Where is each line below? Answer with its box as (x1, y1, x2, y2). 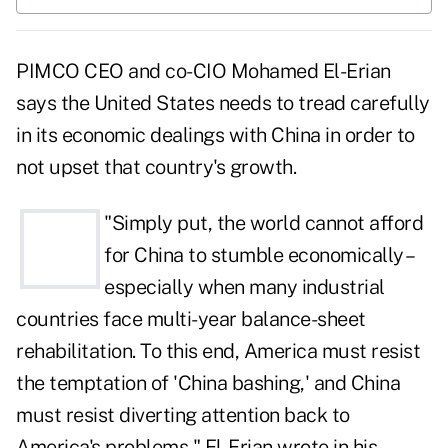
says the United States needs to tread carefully (16, 91, 430, 116)
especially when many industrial (104, 275, 385, 300)
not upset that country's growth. (16, 155, 296, 180)
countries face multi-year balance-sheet (16, 307, 366, 332)
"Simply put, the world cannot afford (104, 211, 423, 236)
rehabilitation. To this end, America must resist (16, 339, 420, 364)
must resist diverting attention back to (16, 403, 350, 428)
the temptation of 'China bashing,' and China (16, 371, 400, 396)
